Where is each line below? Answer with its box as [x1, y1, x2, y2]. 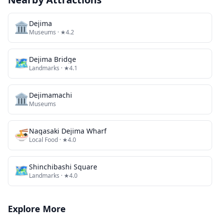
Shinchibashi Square [29, 162, 97, 171]
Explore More [8, 203, 66, 215]
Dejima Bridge [29, 55, 76, 64]
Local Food [29, 136, 58, 144]
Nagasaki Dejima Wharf [29, 126, 107, 136]
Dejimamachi [29, 90, 72, 100]
